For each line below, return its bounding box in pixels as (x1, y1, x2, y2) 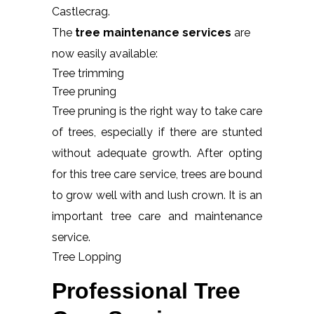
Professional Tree (52, 278, 240, 303)
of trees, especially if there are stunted (52, 125, 262, 139)
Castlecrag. (52, 4, 110, 18)
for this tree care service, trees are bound (52, 167, 262, 181)
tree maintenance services (75, 25, 231, 39)
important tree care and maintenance (52, 209, 262, 223)
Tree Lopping (52, 250, 121, 264)
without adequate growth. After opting (52, 146, 262, 160)
